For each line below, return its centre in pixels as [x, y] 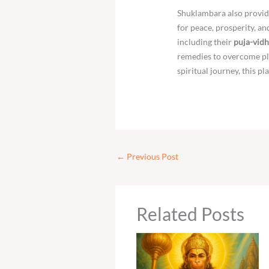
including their [206, 42]
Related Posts [190, 214]
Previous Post [152, 157]
